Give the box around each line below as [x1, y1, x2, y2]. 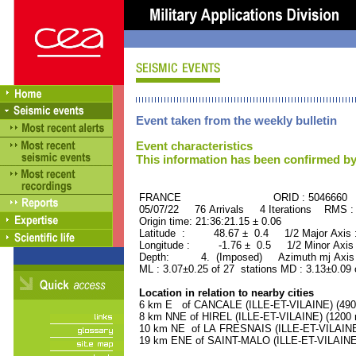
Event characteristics [136, 139, 253, 153]
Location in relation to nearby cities [136, 287, 314, 299]
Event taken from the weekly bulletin [136, 114, 337, 127]
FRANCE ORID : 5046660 [136, 192, 347, 203]
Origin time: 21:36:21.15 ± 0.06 [136, 215, 281, 227]
